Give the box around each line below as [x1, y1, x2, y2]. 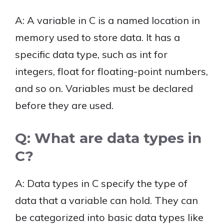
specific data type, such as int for [15, 48, 167, 60]
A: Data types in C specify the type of [15, 177, 187, 189]
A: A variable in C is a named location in [15, 14, 200, 26]
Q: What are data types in [15, 129, 201, 146]
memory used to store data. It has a [15, 31, 180, 43]
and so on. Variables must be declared [15, 82, 193, 94]
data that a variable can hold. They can [15, 194, 198, 206]
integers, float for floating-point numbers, [15, 65, 208, 77]
